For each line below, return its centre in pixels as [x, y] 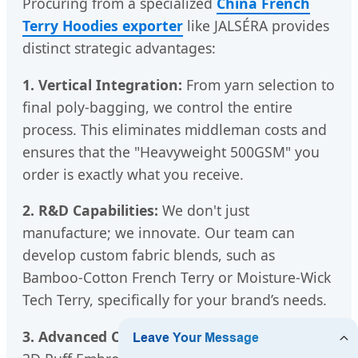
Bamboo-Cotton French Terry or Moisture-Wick [177, 278]
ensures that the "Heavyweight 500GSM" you [171, 151]
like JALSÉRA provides [256, 26]
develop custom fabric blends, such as [149, 255]
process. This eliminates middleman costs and [175, 129]
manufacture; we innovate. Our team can [159, 233]
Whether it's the [272, 336]
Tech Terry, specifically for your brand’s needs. [175, 300]
